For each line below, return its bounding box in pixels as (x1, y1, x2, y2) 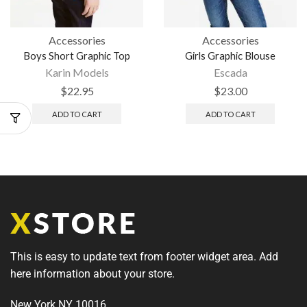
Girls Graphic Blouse (185, 49, 275, 62)
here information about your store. (10, 267, 175, 281)
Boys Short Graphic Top (23, 49, 130, 62)
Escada (213, 65, 247, 79)
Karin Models (45, 65, 109, 79)
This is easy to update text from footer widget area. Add (10, 250, 278, 264)
